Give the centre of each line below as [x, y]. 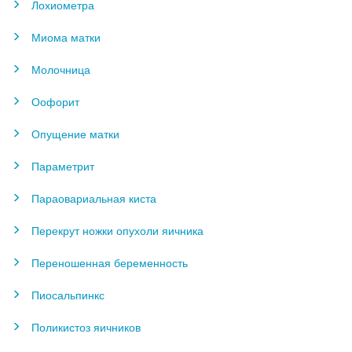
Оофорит [55, 101]
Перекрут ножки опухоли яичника [117, 230]
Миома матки [66, 37]
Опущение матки [75, 134]
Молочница [61, 69]
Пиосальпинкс [68, 295]
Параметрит [63, 166]
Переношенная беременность [110, 262]
